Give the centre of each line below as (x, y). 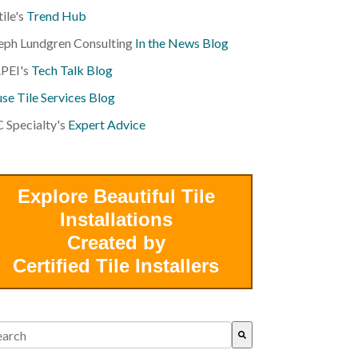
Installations (116, 219)
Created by (116, 243)
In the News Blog (182, 43)
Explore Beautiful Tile (116, 196)
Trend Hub (57, 16)
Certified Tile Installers (116, 266)
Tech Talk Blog (72, 70)
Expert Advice (107, 124)
